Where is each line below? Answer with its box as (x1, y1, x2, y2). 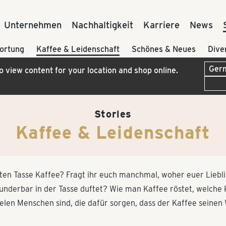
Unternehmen (4, 19, 62, 30)
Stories (94, 108, 132, 120)
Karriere (143, 19, 180, 30)
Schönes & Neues (132, 44, 196, 54)
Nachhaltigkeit (71, 19, 133, 30)
